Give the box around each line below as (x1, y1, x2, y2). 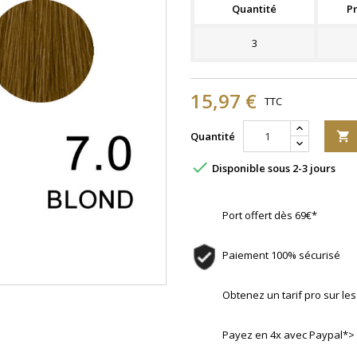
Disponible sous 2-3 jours (210, 161, 335, 176)
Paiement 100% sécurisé (222, 248, 340, 262)
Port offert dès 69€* (222, 208, 317, 222)
